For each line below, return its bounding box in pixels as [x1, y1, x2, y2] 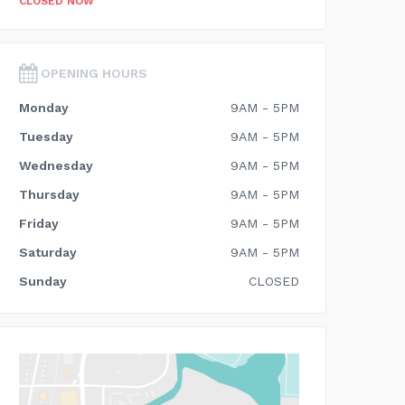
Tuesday [19, 129, 73, 144]
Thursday [19, 187, 80, 202]
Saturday [19, 245, 77, 259]
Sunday [19, 274, 67, 288]
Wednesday [19, 158, 93, 173]
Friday [19, 216, 59, 231]
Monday [19, 100, 69, 115]
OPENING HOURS [37, 66, 147, 80]
